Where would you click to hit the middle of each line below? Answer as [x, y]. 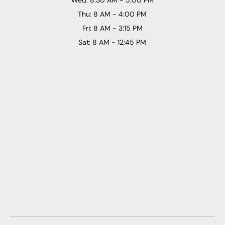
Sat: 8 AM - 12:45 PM [113, 42]
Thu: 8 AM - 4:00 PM [113, 14]
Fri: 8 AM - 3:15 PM [112, 28]
